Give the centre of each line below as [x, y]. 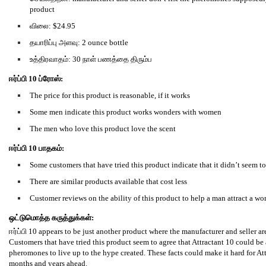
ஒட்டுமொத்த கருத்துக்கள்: [51, 218]
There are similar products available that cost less [108, 181]
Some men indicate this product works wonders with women [126, 112]
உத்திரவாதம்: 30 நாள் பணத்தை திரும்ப [91, 59]
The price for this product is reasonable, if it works [110, 95]
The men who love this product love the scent [103, 129]
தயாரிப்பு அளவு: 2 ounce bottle [79, 42]
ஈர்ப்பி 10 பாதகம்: [37, 148]
